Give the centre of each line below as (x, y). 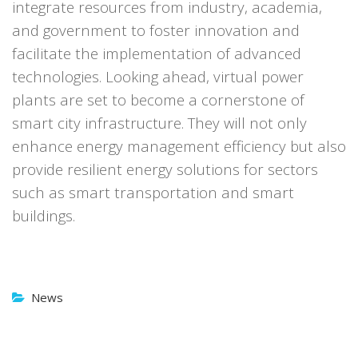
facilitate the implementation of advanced (157, 53)
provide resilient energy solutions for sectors (165, 169)
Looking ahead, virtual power (205, 76)
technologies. (59, 76)
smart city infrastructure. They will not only (159, 123)
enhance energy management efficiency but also (179, 146)
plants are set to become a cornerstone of (158, 99)
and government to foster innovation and (156, 30)
